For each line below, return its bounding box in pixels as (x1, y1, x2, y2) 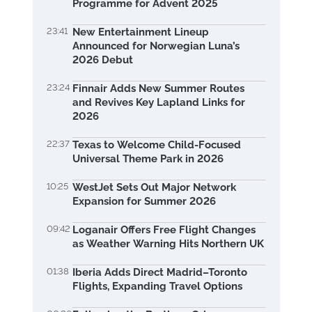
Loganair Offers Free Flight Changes (72, 224, 256, 236)
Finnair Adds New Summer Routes (72, 82, 244, 95)
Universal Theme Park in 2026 (72, 153, 224, 165)
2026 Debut (72, 54, 133, 66)
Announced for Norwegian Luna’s (72, 40, 240, 52)
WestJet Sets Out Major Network (72, 181, 236, 194)
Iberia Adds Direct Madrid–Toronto (72, 266, 247, 279)
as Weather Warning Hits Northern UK (72, 237, 264, 250)
